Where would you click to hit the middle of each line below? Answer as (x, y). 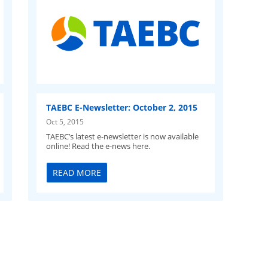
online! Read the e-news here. (98, 146)
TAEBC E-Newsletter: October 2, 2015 (122, 107)
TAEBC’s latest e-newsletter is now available (123, 136)
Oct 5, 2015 (65, 121)
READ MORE (77, 173)
